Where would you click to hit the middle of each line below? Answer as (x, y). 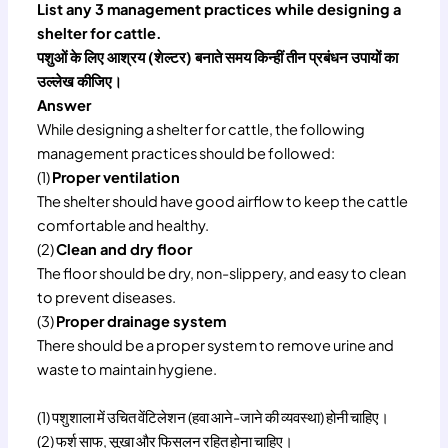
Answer (64, 105)
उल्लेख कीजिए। (80, 81)
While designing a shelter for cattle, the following (201, 129)
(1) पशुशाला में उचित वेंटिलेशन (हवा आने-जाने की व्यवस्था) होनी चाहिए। (213, 417)
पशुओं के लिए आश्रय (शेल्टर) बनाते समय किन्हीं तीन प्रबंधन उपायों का (218, 57)
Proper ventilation (116, 177)
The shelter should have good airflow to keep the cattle (223, 201)
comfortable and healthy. (123, 225)
